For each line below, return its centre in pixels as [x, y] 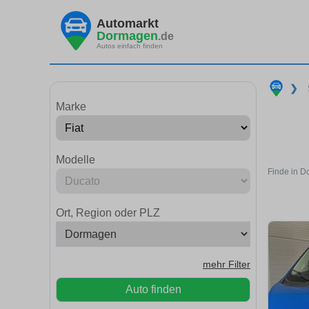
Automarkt [128, 23]
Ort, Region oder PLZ [108, 213]
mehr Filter [227, 265]
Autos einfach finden [130, 46]
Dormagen [127, 36]
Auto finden [153, 289]
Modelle [76, 160]
